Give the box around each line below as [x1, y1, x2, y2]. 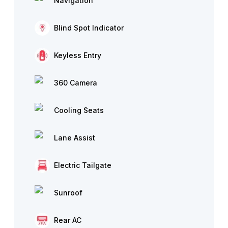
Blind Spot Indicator [54, 23, 124, 32]
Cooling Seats [54, 106, 104, 115]
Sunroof [54, 188, 82, 197]
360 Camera [54, 78, 97, 87]
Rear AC [54, 216, 81, 224]
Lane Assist [54, 133, 95, 142]
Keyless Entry [54, 51, 101, 60]
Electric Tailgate [54, 161, 111, 169]
